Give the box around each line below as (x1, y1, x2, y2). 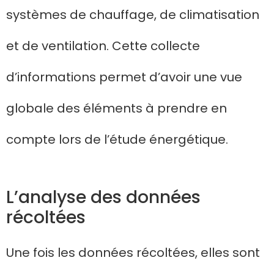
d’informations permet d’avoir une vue (6, 68, 242, 86)
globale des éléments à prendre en (6, 100, 227, 117)
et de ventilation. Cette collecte (6, 37, 200, 55)
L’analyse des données (6, 185, 201, 210)
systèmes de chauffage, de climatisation (6, 6, 259, 24)
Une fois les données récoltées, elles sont (6, 244, 260, 262)
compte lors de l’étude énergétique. (6, 131, 228, 149)
